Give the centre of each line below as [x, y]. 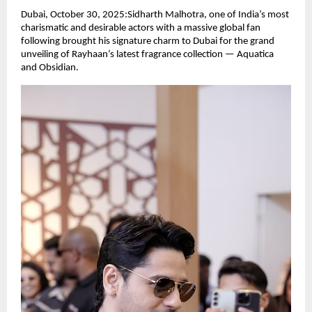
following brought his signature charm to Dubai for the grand [148, 41]
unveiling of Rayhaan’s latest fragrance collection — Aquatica [147, 54]
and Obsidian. [50, 68]
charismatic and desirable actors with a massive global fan [141, 28]
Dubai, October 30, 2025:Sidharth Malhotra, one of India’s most [155, 15]
